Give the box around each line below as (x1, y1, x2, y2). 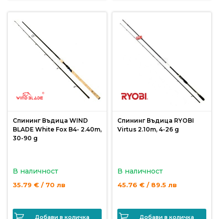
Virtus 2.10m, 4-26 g (117, 126, 179, 133)
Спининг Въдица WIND (13, 117, 88, 124)
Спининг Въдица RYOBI (117, 117, 194, 124)
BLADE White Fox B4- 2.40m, (13, 126, 102, 133)
